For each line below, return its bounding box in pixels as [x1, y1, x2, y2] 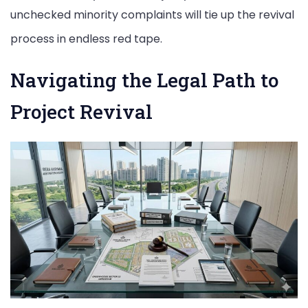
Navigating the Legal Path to [10, 67, 278, 93]
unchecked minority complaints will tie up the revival [10, 7, 294, 23]
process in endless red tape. [10, 31, 162, 47]
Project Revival [10, 98, 153, 124]
